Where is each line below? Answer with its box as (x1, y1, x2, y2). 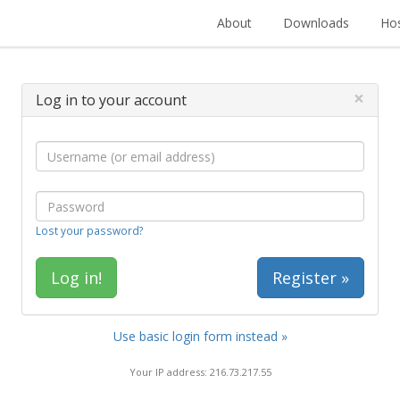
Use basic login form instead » (112, 328, 287, 345)
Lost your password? (36, 223, 143, 237)
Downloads (283, 14, 349, 31)
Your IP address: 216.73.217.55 (129, 364, 271, 379)
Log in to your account (36, 90, 187, 110)
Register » (272, 267, 349, 288)
